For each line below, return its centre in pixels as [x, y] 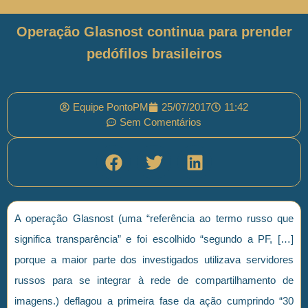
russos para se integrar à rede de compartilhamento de [154, 280]
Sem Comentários [161, 122]
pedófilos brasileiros [154, 54]
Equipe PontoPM [111, 107]
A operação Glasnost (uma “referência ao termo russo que [154, 219]
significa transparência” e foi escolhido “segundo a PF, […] [154, 239]
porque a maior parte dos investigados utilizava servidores [154, 260]
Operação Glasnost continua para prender [154, 32]
